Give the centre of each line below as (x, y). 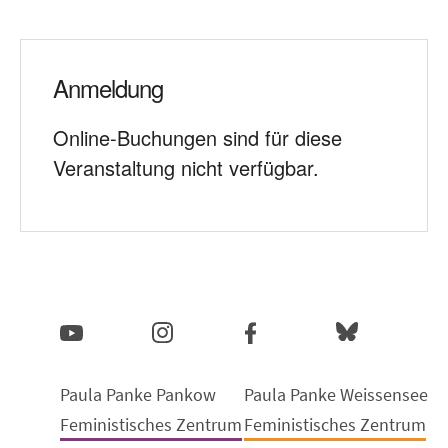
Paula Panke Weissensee (336, 394)
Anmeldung (108, 87)
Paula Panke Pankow (138, 394)
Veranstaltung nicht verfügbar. (186, 167)
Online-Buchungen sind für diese (197, 137)
